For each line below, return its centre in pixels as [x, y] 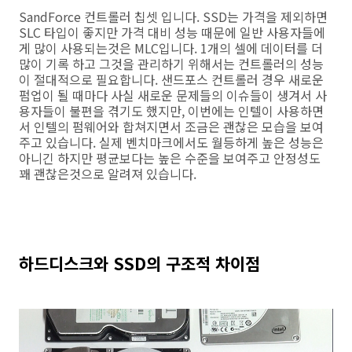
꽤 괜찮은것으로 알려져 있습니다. [108, 174]
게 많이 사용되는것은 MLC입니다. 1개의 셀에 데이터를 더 [171, 48]
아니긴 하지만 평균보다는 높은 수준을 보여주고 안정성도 [170, 158]
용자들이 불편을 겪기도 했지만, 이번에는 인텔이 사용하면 [171, 111]
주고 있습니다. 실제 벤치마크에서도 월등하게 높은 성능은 [171, 143]
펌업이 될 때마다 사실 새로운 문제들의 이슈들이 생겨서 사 [173, 95]
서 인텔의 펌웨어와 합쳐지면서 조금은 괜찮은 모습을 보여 [171, 127]
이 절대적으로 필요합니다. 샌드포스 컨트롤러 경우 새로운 [171, 80]
